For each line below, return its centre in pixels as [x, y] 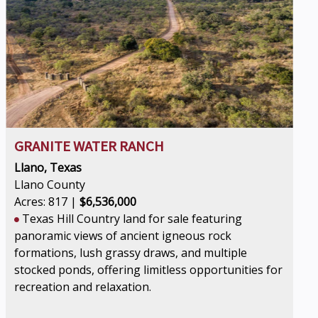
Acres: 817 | [47, 202]
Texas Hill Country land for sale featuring [131, 219]
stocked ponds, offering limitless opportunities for [149, 270]
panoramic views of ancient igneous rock [123, 236]
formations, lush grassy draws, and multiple [131, 253]
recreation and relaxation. [83, 287]
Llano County [50, 185]
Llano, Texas [48, 168]
